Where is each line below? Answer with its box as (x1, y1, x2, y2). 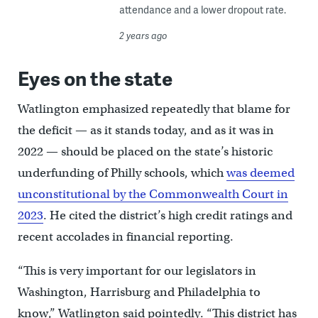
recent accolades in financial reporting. (17, 229, 234, 244)
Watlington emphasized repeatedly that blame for (17, 101, 290, 116)
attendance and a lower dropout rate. (119, 2, 286, 16)
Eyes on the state (17, 63, 172, 92)
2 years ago (119, 28, 168, 42)
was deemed (226, 165, 295, 180)
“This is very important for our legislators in (17, 263, 256, 278)
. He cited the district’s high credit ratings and (43, 207, 292, 223)
